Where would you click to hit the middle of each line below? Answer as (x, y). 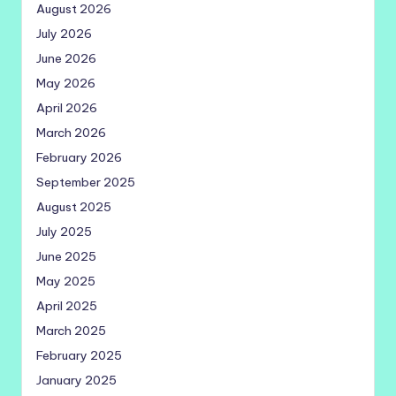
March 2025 (71, 330)
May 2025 (66, 281)
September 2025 (86, 182)
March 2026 (71, 132)
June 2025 (66, 256)
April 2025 (67, 305)
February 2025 (79, 355)
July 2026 (64, 33)
